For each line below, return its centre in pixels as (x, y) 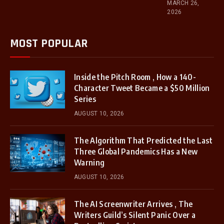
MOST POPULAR (49, 43)
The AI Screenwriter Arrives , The (133, 204)
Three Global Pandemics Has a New (136, 151)
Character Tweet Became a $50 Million (142, 88)
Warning (89, 162)
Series (85, 99)
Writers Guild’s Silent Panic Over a (135, 215)
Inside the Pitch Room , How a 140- (135, 77)
